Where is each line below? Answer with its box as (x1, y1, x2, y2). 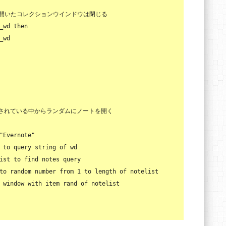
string (35, 144, 56, 151)
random (7, 168, 35, 175)
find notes (21, 156, 63, 163)
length (95, 168, 116, 175)
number (35, 168, 56, 175)
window (3, 180, 24, 187)
